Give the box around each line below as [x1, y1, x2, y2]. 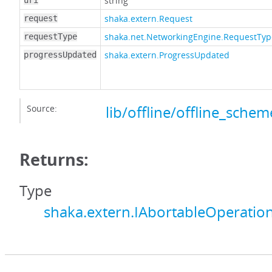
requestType [24, 32, 77, 42]
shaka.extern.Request [104, 13, 192, 25]
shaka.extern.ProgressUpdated [104, 49, 229, 61]
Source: [27, 103, 57, 115]
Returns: [19, 148, 89, 171]
